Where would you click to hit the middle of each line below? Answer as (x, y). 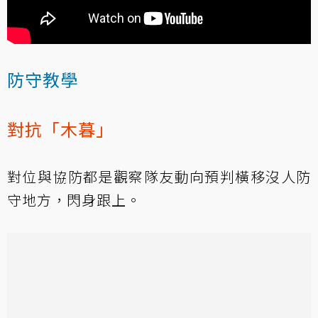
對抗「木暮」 (60, 128)
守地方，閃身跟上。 (74, 199)
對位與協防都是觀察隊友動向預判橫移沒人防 (159, 176)
